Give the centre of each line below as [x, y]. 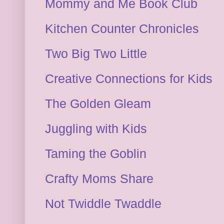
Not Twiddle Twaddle [103, 204]
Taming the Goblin [96, 154]
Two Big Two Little [96, 54]
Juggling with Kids [96, 129]
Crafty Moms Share [99, 179]
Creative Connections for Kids [129, 79]
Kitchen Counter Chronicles [122, 29]
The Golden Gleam [98, 104]
